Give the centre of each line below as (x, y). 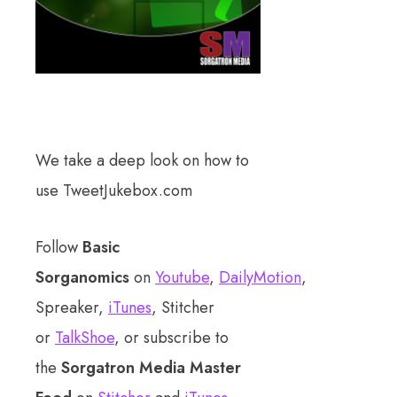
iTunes (130, 307)
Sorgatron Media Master (151, 367)
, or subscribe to (171, 337)
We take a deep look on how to (142, 160)
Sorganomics (82, 277)
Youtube (182, 277)
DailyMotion (260, 277)
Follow (59, 247)
